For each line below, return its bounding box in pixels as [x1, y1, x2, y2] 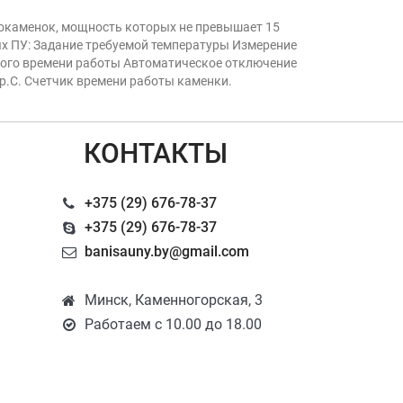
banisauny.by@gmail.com [85, 243, 249, 260]
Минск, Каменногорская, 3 [85, 291, 263, 309]
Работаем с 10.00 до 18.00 [85, 316, 262, 333]
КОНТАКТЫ [84, 138, 228, 169]
